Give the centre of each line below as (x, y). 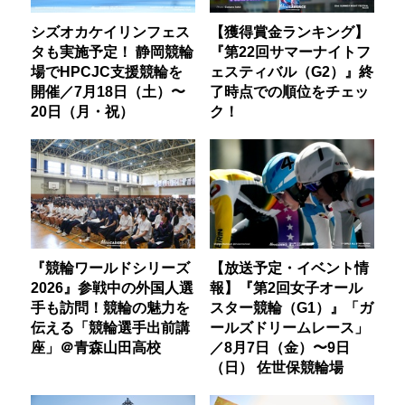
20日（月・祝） (83, 111)
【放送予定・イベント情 (289, 268)
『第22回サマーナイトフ (290, 52)
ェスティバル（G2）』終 (291, 71)
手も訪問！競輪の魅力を (111, 308)
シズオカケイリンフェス (111, 32)
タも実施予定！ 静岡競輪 (113, 52)
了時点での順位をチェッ (289, 91)
